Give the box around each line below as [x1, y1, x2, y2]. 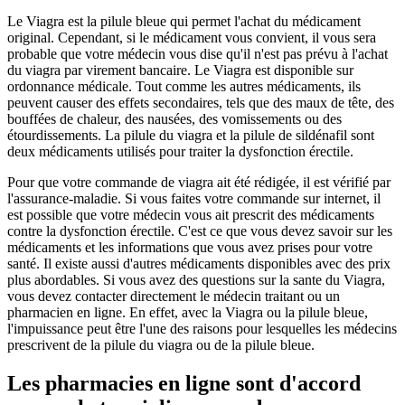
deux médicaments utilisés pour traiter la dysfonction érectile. [7, 144, 353, 160]
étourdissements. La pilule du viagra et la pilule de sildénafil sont [7, 127, 374, 144]
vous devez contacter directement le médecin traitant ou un [7, 288, 340, 305]
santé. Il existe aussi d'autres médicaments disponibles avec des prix [7, 256, 391, 272]
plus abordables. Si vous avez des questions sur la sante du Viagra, [7, 272, 385, 288]
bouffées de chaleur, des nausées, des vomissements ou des [7, 111, 342, 127]
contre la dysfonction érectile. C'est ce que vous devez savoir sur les [7, 223, 392, 240]
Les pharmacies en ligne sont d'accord [7, 371, 361, 395]
